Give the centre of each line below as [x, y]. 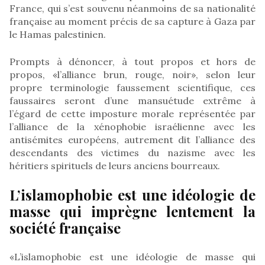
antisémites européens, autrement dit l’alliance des [132, 139]
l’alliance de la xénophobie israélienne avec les [132, 126]
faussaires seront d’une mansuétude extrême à [132, 100]
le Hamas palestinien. [58, 34]
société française [65, 227]
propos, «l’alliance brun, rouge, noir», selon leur [132, 74]
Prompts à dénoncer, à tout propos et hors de [132, 61]
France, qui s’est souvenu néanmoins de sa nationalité [132, 8]
